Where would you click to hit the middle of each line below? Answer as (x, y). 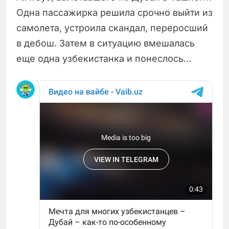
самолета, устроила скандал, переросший (112, 28)
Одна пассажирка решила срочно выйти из (114, 13)
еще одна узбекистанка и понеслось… (104, 59)
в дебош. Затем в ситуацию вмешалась (106, 43)
